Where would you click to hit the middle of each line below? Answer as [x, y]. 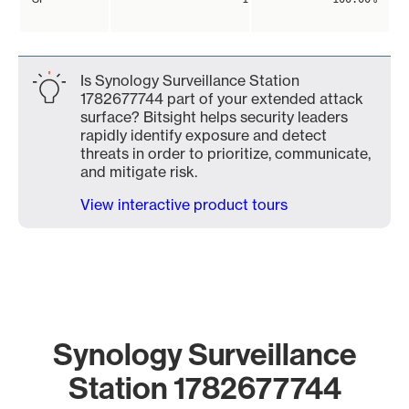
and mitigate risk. [139, 172]
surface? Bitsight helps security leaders [214, 117]
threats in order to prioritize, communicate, [225, 153]
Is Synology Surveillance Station [190, 80]
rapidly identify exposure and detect [204, 135]
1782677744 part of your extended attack [222, 99]
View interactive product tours [184, 204]
